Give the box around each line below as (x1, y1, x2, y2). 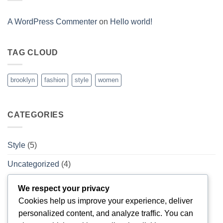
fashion (44, 76, 65, 84)
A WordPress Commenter (7, 17, 97, 26)
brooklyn (10, 76, 35, 84)
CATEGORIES (7, 111, 64, 119)
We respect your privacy (18, 184, 110, 193)
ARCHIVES (7, 187, 53, 196)
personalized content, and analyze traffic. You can (18, 209, 193, 218)
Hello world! (110, 17, 152, 26)
